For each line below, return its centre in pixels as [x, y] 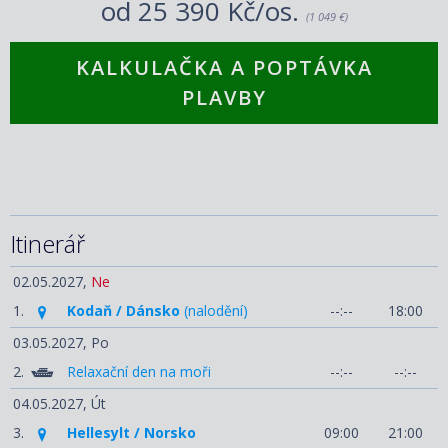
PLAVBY [224, 98]
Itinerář [47, 244]
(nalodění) [214, 311]
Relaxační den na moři [139, 372]
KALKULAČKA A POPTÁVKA [224, 68]
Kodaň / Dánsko [123, 311]
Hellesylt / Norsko [131, 432]
